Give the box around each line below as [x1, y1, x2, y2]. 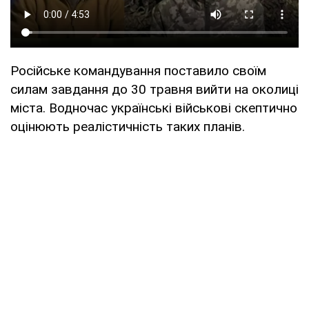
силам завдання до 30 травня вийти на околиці [10, 81, 299, 98]
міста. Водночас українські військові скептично [10, 100, 297, 117]
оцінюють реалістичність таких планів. [10, 119, 245, 135]
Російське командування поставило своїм [10, 63, 266, 79]
